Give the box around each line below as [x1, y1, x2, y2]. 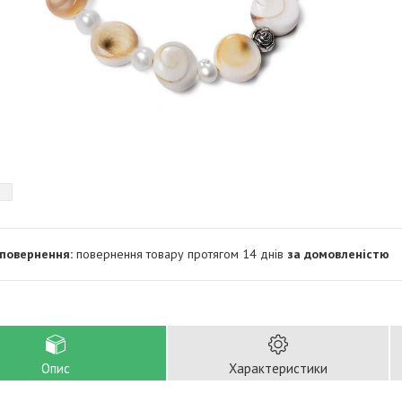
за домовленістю [287, 246, 389, 262]
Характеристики [229, 360, 328, 377]
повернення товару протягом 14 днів [76, 246, 287, 262]
